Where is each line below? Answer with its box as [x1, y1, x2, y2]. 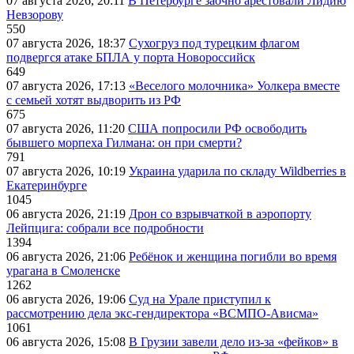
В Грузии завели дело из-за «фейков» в [129, 335, 338, 349]
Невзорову [6, 8, 63, 22]
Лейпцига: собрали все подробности [6, 221, 204, 235]
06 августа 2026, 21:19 [6, 207, 129, 221]
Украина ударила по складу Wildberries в [129, 164, 346, 179]
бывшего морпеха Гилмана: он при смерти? [6, 136, 242, 150]
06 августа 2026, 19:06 [6, 292, 129, 307]
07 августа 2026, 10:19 [6, 164, 129, 179]
